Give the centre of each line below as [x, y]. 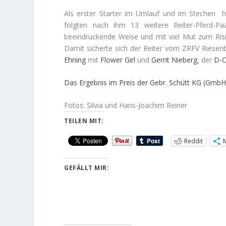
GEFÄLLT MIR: [87, 168]
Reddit [194, 141]
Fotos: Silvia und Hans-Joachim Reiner [126, 105]
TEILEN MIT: [84, 121]
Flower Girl [118, 60]
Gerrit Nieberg [175, 60]
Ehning [75, 60]
